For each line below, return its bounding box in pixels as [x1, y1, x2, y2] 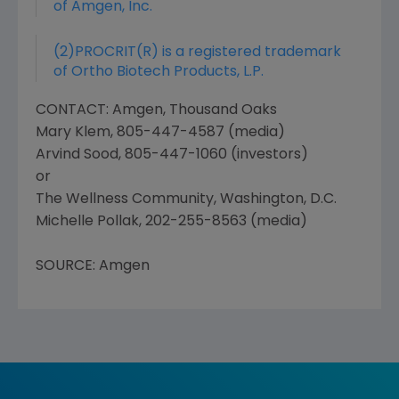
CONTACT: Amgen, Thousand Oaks [36, 103, 277, 118]
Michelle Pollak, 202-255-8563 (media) [36, 215, 307, 229]
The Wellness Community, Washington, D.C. [36, 192, 337, 207]
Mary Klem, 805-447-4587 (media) [36, 126, 285, 140]
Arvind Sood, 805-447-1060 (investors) [36, 148, 308, 162]
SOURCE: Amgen [36, 259, 150, 273]
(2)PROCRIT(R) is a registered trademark [53, 45, 341, 60]
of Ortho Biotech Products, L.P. [53, 65, 264, 79]
